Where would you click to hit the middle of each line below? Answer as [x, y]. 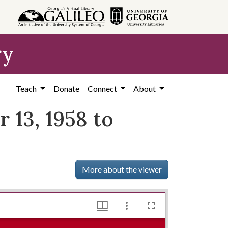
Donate [66, 88]
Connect [103, 88]
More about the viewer [122, 169]
